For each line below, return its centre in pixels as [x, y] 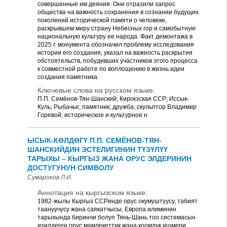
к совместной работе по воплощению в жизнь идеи [111, 69]
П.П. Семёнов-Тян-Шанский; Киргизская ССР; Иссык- [113, 99]
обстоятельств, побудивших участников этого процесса [118, 61]
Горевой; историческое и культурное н [92, 115]
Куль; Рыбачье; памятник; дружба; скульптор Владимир [117, 107]
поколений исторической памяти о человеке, [102, 20]
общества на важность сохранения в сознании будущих [118, 12]
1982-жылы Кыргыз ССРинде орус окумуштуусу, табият [118, 201]
